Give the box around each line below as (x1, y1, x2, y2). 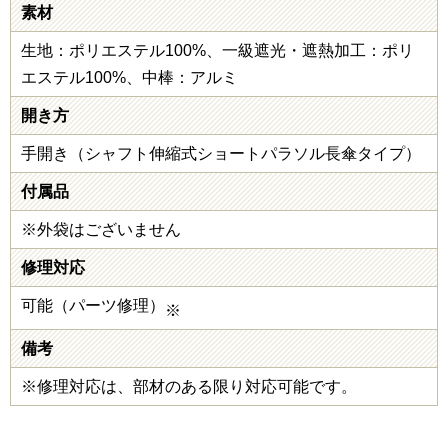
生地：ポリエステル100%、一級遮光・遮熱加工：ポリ (21, 42, 414, 60)
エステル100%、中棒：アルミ (21, 69, 238, 87)
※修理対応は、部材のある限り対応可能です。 (21, 378, 357, 396)
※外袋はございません (21, 221, 181, 239)
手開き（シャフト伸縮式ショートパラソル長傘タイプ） (21, 145, 421, 163)
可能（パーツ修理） (21, 297, 165, 315)
